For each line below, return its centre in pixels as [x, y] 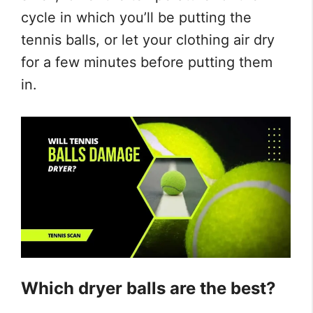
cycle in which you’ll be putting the [136, 18]
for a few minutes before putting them [147, 63]
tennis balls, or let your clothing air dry [148, 40]
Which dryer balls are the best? [148, 289]
